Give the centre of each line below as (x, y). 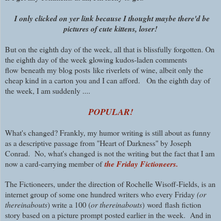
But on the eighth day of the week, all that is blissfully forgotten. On (110, 49)
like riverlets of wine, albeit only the (148, 70)
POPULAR (109, 112)
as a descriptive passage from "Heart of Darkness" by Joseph (98, 143)
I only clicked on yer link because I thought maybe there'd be (110, 18)
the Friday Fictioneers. (141, 164)
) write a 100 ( (69, 205)
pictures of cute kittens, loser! (110, 29)
